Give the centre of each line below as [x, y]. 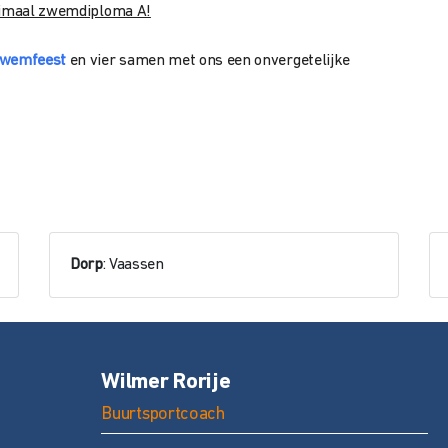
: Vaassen [133, 265]
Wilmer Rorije [166, 382]
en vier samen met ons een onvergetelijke [209, 61]
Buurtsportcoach [163, 414]
